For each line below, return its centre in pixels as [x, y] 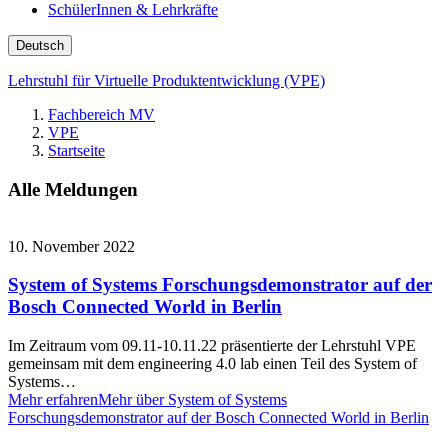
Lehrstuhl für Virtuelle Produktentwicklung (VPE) [166, 81]
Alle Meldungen [73, 189]
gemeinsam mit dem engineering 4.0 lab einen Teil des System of [212, 364]
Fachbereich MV [101, 115]
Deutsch [40, 46]
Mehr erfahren [53, 400]
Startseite [76, 151]
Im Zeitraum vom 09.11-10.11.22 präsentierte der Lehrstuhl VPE [212, 346]
